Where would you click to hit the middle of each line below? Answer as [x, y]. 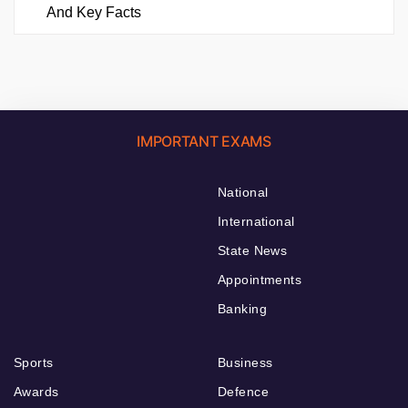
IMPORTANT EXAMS [204, 142]
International [256, 222]
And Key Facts [94, 13]
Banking [242, 309]
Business [245, 363]
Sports [34, 363]
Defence [243, 392]
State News [253, 251]
